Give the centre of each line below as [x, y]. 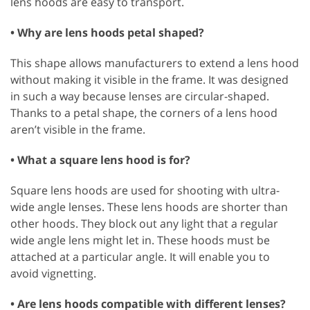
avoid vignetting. [53, 273]
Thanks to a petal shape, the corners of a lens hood [144, 112]
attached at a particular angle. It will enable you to [140, 256]
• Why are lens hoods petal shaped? [107, 32]
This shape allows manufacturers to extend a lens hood [155, 63]
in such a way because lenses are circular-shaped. [140, 96]
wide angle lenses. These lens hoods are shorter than [149, 207]
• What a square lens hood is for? [100, 159]
